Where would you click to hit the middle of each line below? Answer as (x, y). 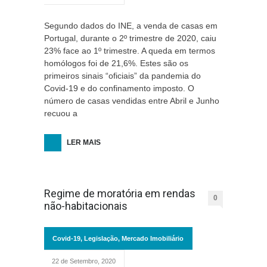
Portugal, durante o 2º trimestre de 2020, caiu (130, 38)
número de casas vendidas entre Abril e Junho (132, 101)
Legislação (101, 238)
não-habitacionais (86, 206)
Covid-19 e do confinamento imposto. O (119, 88)
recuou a (61, 113)
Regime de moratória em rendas (120, 193)
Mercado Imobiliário (153, 238)
